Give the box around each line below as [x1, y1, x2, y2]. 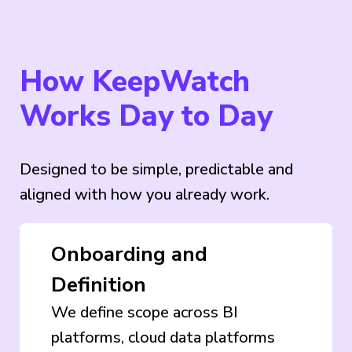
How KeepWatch [20, 61, 250, 101]
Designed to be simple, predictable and [20, 158, 293, 180]
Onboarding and [51, 240, 207, 268]
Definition [51, 270, 146, 299]
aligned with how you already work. [20, 183, 269, 205]
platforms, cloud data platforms [51, 326, 275, 348]
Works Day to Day [20, 96, 273, 136]
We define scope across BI [51, 301, 238, 323]
